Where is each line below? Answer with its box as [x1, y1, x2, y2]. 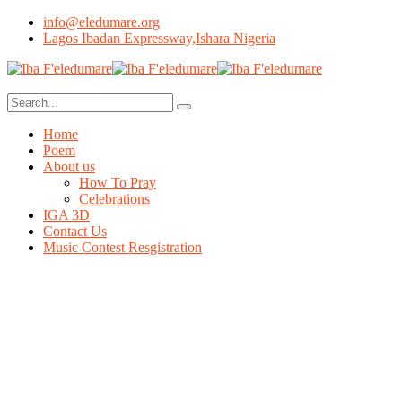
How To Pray [79, 175, 156, 190]
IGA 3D [43, 207, 90, 223]
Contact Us [43, 223, 107, 239]
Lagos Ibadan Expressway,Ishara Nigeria [43, 31, 275, 46]
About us [43, 159, 95, 174]
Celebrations [79, 191, 150, 206]
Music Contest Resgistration [43, 240, 202, 255]
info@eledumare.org [43, 14, 160, 30]
